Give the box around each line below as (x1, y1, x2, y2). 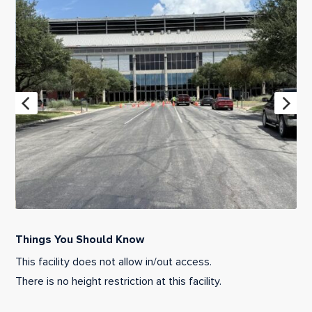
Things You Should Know (15, 232, 145, 247)
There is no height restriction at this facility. (15, 274, 222, 288)
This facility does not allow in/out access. (15, 254, 212, 269)
